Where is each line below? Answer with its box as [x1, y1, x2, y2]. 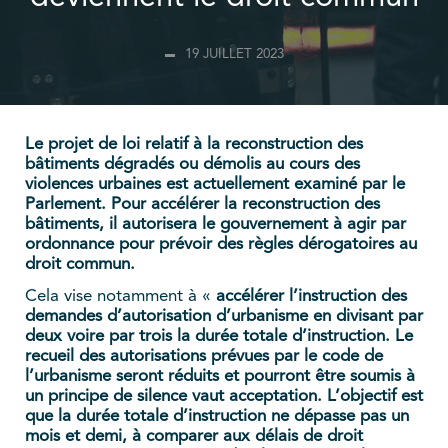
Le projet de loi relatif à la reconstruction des [25, 135, 363, 153]
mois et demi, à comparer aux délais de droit [25, 427, 363, 445]
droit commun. [25, 255, 135, 273]
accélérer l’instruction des [216, 287, 407, 305]
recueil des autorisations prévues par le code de [25, 347, 383, 365]
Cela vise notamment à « [25, 287, 216, 305]
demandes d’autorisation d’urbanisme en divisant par [25, 307, 423, 325]
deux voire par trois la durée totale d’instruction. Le [25, 327, 413, 345]
